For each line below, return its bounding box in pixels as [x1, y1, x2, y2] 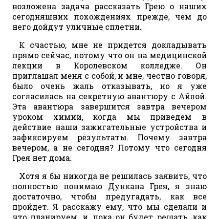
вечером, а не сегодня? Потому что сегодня [12, 142, 207, 153]
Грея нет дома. [12, 152, 72, 163]
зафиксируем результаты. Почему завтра [12, 131, 207, 142]
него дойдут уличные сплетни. [12, 21, 142, 32]
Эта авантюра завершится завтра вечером [12, 101, 207, 111]
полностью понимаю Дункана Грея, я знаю [12, 180, 207, 191]
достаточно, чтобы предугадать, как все [12, 191, 207, 201]
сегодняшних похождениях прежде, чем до [12, 11, 207, 22]
